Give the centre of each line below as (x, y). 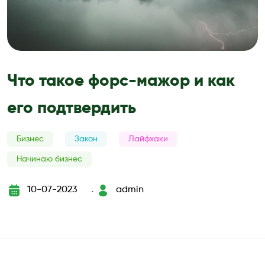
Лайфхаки (148, 139)
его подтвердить (72, 108)
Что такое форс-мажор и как (121, 81)
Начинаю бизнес (49, 159)
